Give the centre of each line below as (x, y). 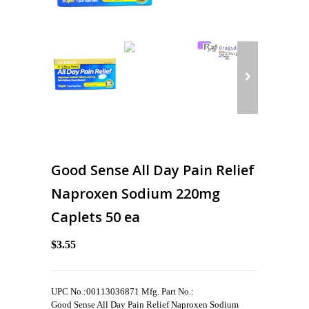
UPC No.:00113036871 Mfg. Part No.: (122, 292)
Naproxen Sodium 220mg (136, 194)
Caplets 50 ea (96, 217)
